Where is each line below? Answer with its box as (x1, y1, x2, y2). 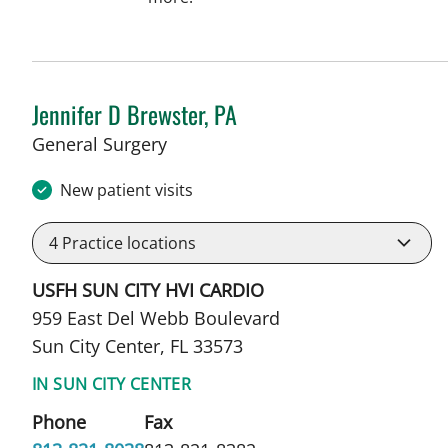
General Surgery (32, 132, 167, 157)
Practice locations (58, 232, 196, 255)
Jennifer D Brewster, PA (32, 96, 237, 133)
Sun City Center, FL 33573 (32, 334, 243, 359)
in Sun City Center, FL (166, 131, 343, 156)
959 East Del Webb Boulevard (32, 306, 280, 331)
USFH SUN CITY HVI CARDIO (32, 278, 264, 303)
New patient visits (60, 179, 193, 202)
